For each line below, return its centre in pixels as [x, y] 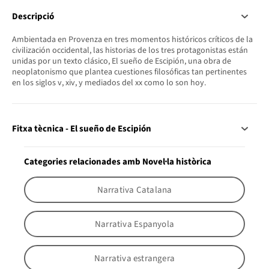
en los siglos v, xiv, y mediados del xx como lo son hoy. [109, 83]
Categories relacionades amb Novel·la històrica [118, 162]
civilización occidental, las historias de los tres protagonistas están [130, 51]
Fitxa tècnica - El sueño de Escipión [82, 129]
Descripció [33, 17]
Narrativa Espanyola [134, 224]
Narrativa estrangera [134, 258]
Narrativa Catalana [134, 190]
